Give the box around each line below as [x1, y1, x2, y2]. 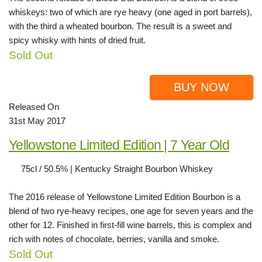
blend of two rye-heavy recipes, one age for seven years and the [9, 205, 253, 216]
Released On [9, 101, 59, 112]
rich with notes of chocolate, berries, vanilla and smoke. [9, 233, 219, 244]
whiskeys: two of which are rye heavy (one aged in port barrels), [9, 6, 252, 17]
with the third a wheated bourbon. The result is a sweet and [9, 20, 232, 31]
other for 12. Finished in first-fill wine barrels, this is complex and [9, 219, 251, 230]
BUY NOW [174, 80, 229, 94]
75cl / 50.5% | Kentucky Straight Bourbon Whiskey [21, 163, 213, 174]
